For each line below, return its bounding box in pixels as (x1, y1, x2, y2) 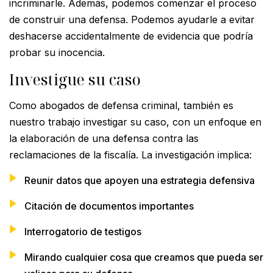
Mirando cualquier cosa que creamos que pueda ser (24, 250, 263, 263)
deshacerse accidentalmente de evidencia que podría (9, 29, 253, 42)
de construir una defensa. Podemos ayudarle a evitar (9, 13, 255, 26)
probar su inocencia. (9, 46, 105, 58)
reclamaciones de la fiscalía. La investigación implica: (9, 148, 252, 161)
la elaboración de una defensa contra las (9, 132, 199, 144)
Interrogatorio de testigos (24, 225, 141, 238)
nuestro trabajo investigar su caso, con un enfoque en (9, 115, 261, 128)
